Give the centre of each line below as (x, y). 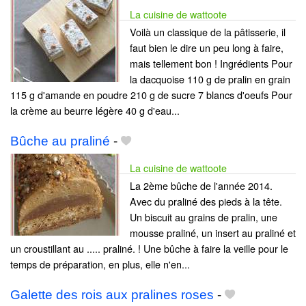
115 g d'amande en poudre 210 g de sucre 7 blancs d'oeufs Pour (151, 94)
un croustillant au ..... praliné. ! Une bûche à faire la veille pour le (149, 248)
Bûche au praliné (60, 141)
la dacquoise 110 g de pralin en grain (210, 79)
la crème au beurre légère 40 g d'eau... (95, 110)
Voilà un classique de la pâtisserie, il (208, 31)
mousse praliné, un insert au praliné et (213, 232)
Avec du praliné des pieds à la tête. (206, 201)
